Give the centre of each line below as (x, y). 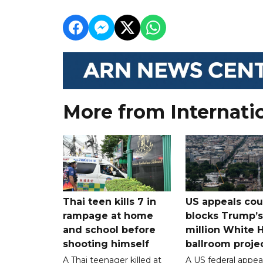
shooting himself (106, 244)
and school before (109, 230)
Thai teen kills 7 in (109, 202)
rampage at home (108, 216)
